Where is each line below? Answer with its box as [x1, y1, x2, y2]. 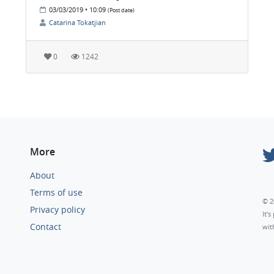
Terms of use [30, 187, 83, 199]
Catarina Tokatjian [49, 18, 106, 28]
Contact [30, 221, 61, 233]
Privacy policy [30, 204, 85, 216]
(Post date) [108, 7, 135, 15]
